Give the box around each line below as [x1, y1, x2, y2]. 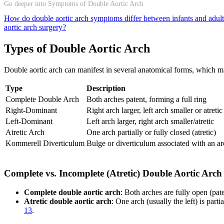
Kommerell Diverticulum [5, 138, 84, 147]
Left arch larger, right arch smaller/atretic [86, 116, 214, 125]
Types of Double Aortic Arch [4, 41, 150, 55]
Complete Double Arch [5, 94, 79, 103]
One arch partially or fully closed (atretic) [86, 127, 216, 136]
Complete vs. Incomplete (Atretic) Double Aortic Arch [4, 167, 222, 178]
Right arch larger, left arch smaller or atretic [86, 105, 222, 114]
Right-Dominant [5, 105, 57, 114]
